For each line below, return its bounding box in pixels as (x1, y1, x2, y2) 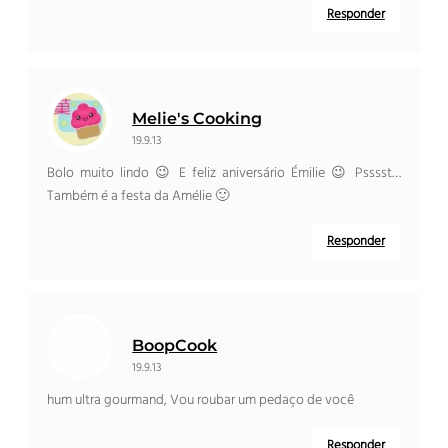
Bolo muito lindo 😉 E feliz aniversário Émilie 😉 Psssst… (47, 162, 401, 186)
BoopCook (132, 336, 218, 356)
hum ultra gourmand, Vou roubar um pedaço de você (47, 389, 355, 413)
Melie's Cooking (132, 109, 263, 129)
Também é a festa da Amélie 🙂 (47, 185, 230, 209)
